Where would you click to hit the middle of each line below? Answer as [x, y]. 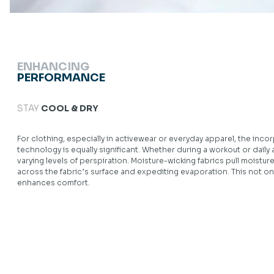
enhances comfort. [54, 183]
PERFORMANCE [61, 78]
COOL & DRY [69, 108]
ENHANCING [53, 67]
